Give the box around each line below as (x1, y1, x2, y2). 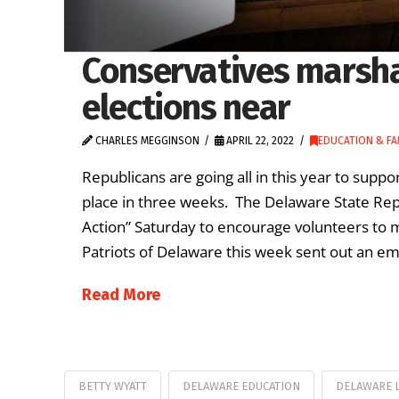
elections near (82, 86, 290, 129)
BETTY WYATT (78, 379, 147, 394)
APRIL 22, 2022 (224, 134, 295, 148)
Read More (82, 284, 160, 305)
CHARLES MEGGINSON (93, 134, 199, 148)
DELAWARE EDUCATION (182, 379, 300, 394)
